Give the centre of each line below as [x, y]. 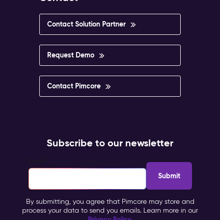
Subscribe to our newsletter [110, 143]
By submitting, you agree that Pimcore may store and [110, 202]
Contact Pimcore [74, 86]
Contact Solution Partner [86, 24]
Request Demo [71, 55]
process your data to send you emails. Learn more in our [110, 211]
